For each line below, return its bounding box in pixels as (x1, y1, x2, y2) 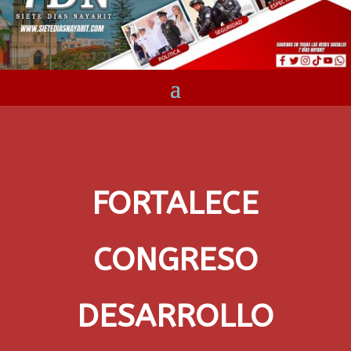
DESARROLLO (77, 298, 274, 335)
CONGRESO (92, 241, 258, 279)
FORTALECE (92, 185, 259, 223)
